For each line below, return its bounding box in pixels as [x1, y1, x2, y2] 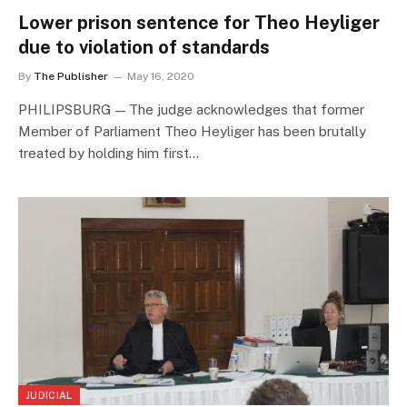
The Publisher [34, 69, 108, 83]
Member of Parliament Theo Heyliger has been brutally [18, 123, 366, 139]
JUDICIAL [25, 390, 73, 402]
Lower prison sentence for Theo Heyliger [18, 11, 380, 34]
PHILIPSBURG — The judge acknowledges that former [18, 101, 364, 117]
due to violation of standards [18, 35, 270, 58]
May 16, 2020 [127, 69, 194, 83]
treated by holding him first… [18, 144, 199, 161]
